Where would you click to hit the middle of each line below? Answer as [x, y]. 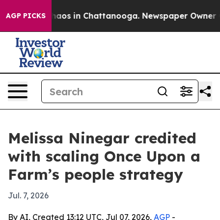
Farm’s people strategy [96, 174]
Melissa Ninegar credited [102, 138]
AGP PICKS [26, 16]
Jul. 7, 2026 [28, 195]
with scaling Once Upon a [104, 156]
